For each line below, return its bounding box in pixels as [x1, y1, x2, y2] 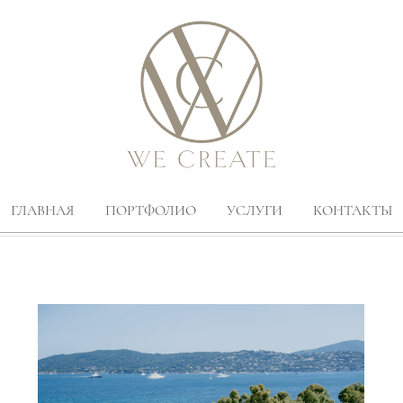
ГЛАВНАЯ [10, 201, 75, 219]
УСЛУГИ [226, 201, 282, 219]
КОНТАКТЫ [312, 201, 393, 219]
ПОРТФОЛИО [104, 201, 196, 219]
